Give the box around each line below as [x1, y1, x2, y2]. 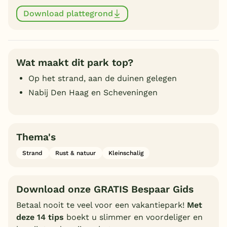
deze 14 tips [16, 212, 64, 222]
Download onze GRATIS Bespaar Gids [16, 183, 194, 196]
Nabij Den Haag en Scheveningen [28, 87, 158, 97]
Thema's [16, 131, 56, 143]
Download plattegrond [23, 9, 113, 19]
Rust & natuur [55, 149, 96, 157]
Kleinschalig [108, 149, 143, 157]
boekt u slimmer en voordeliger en [64, 212, 203, 222]
